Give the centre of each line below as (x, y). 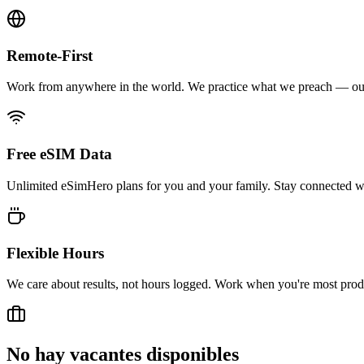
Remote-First (50, 55)
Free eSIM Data (59, 154)
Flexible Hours (55, 253)
